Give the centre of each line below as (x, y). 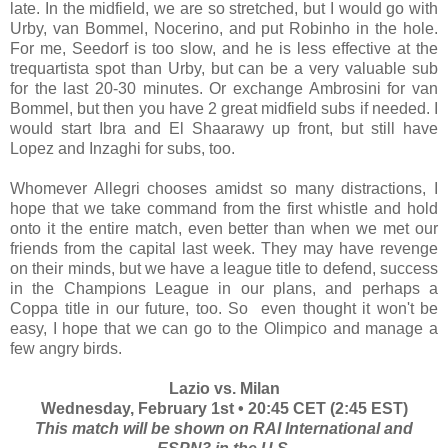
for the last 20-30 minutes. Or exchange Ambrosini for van (224, 88)
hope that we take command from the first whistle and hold (224, 208)
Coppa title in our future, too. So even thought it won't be (224, 308)
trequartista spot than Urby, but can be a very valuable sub (224, 68)
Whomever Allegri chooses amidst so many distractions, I (224, 188)
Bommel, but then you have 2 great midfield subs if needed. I (224, 108)
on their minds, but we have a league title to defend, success (224, 268)
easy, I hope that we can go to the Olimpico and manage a (224, 328)
